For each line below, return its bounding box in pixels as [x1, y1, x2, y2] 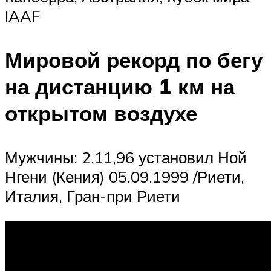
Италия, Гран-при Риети [5, 186, 180, 206]
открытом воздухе [5, 99, 197, 126]
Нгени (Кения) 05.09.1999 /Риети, [5, 166, 244, 186]
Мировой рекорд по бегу [5, 46, 263, 73]
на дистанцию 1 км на [5, 73, 235, 100]
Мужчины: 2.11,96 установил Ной [5, 147, 247, 167]
